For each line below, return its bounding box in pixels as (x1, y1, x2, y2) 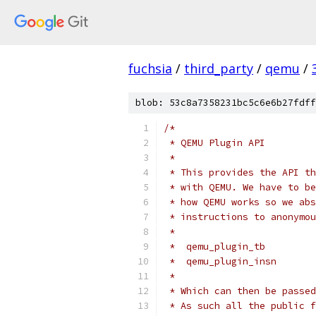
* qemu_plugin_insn (164, 255, 276, 267)
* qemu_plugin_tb (164, 241, 265, 253)
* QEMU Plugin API (164, 137, 265, 149)
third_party (184, 60, 253, 77)
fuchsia (128, 60, 172, 77)
